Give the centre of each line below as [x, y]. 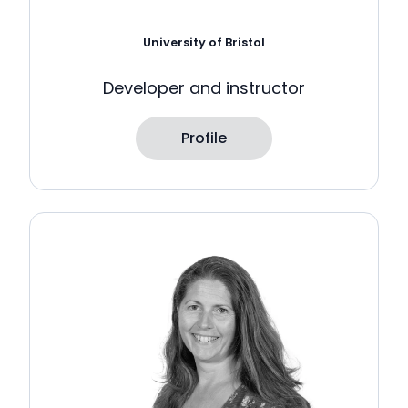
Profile [204, 138]
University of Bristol [204, 42]
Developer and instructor [204, 88]
